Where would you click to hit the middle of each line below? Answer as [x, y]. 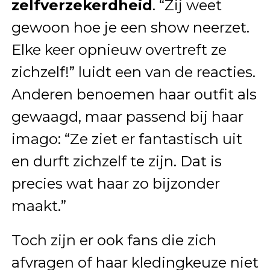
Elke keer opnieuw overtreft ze [119, 50]
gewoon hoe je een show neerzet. [130, 28]
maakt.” [39, 206]
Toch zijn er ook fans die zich [114, 240]
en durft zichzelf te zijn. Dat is [116, 162]
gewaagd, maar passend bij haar [127, 117]
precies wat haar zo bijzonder [115, 184]
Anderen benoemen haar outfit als [134, 95]
